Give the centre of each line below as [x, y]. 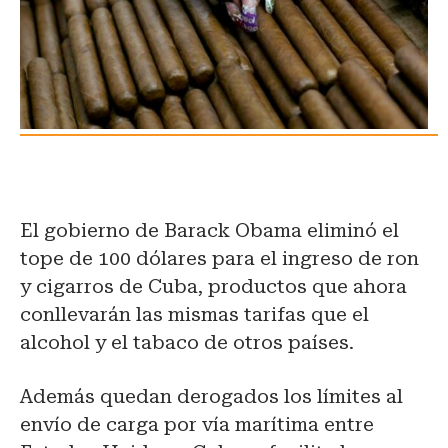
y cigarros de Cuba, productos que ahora [213, 287]
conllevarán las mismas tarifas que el [194, 315]
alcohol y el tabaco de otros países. [187, 343]
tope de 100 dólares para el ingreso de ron [219, 259]
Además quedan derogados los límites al [211, 397]
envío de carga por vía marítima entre [197, 425]
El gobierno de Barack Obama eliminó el [209, 231]
